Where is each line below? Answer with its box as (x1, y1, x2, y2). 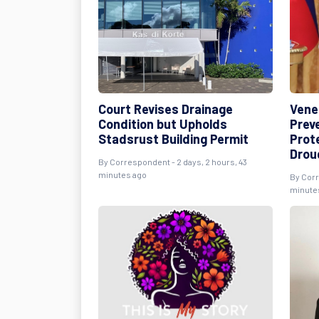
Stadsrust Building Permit (98, 130, 249, 147)
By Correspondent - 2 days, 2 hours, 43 (98, 156, 247, 167)
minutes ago (98, 169, 147, 179)
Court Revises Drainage (98, 100, 233, 117)
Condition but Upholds (98, 115, 227, 132)
